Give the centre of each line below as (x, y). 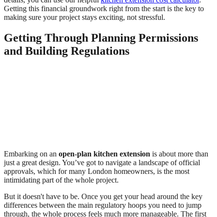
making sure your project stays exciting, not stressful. (85, 17)
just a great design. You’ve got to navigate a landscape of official (102, 162)
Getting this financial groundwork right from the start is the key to (104, 9)
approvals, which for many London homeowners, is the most (97, 171)
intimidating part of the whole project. (61, 180)
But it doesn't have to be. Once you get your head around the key (103, 196)
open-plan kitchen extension (104, 154)
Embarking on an (31, 154)
